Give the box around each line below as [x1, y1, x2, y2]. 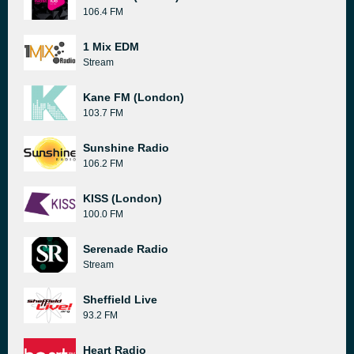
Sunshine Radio [83, 141, 169, 154]
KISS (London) [83, 192, 162, 205]
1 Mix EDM [83, 40, 139, 53]
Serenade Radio [83, 243, 168, 255]
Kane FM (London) [83, 91, 184, 104]
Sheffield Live [83, 293, 157, 306]
